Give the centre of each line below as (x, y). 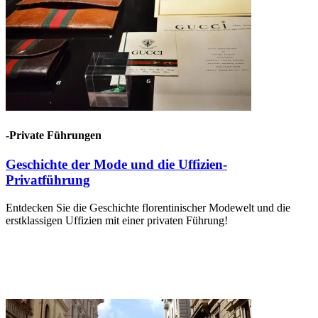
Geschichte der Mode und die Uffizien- (116, 164)
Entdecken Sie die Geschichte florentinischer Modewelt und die (148, 207)
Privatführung (48, 180)
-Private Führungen (54, 135)
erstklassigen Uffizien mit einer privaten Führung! (117, 220)
